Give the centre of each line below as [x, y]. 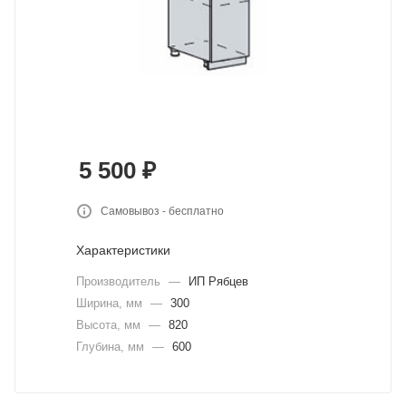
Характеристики [123, 250]
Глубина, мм [112, 347]
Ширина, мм [111, 303]
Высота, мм [110, 325]
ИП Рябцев [218, 281]
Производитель [120, 281]
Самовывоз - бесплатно [162, 211]
